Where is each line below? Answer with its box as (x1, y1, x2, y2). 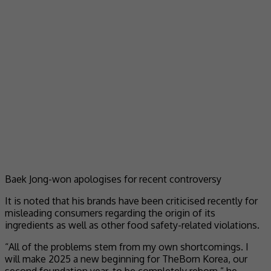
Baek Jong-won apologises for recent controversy (5, 172, 221, 185)
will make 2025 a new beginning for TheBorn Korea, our (5, 252, 247, 265)
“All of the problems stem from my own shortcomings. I (5, 240, 249, 253)
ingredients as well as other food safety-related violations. (5, 218, 260, 231)
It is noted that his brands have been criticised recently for (5, 194, 258, 207)
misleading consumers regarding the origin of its (5, 206, 215, 219)
